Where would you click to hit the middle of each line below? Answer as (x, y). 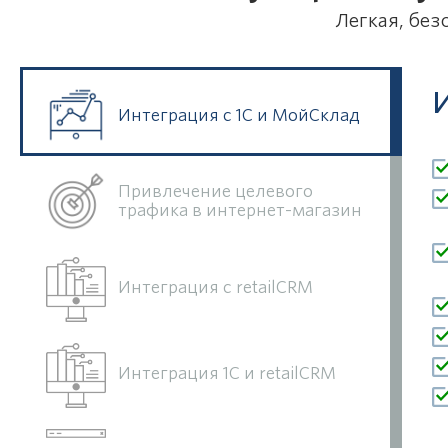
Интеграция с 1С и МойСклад (239, 115)
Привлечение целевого (215, 191)
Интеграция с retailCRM (215, 287)
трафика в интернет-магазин (240, 210)
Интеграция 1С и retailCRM (227, 373)
